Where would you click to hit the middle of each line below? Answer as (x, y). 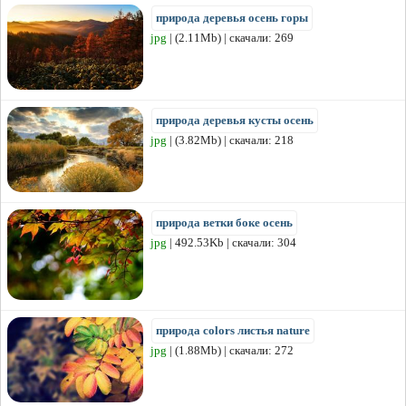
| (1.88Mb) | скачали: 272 (230, 351)
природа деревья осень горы (232, 18)
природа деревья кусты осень (235, 121)
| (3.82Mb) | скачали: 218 (230, 140)
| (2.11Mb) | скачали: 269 (230, 38)
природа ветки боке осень (224, 223)
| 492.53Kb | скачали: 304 (232, 243)
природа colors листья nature (233, 331)
